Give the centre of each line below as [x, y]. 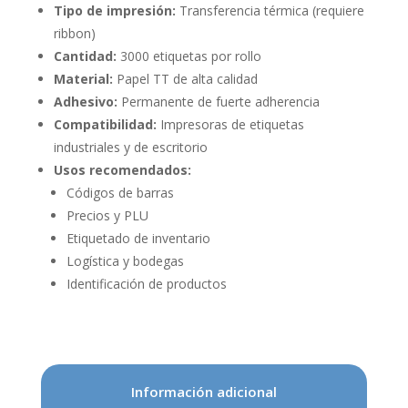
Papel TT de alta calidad [185, 79]
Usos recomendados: [122, 170]
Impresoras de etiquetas [230, 125]
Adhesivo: [85, 102]
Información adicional [204, 392]
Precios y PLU [107, 216]
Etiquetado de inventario [138, 239]
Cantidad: [85, 56]
